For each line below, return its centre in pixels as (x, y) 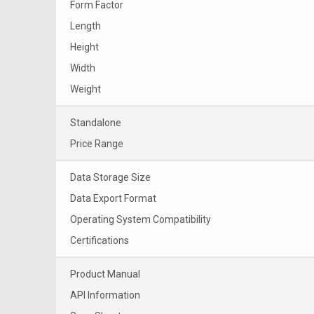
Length (86, 26)
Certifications (100, 240)
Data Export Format (113, 198)
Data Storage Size (110, 177)
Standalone (96, 122)
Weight (86, 89)
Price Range (97, 143)
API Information (105, 295)
